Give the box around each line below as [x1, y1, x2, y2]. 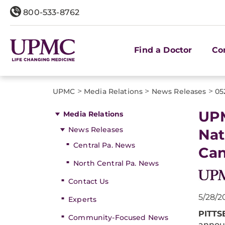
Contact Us [68, 177, 109, 186]
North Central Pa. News [73, 159, 159, 168]
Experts [68, 195, 97, 204]
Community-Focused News [68, 213, 169, 222]
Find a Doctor [134, 45, 192, 55]
